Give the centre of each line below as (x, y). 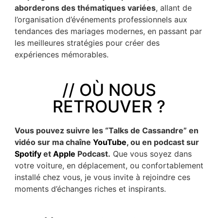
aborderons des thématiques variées (85, 8)
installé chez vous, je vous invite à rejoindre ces (102, 177)
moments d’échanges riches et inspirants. (90, 189)
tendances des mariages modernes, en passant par (108, 31)
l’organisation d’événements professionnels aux (101, 19)
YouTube (110, 142)
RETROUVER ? (109, 106)
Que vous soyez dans (151, 154)
